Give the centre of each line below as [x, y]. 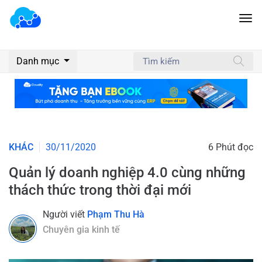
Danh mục [39, 61]
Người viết [65, 214]
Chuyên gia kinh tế [81, 229]
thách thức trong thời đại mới [100, 190]
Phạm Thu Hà [116, 214]
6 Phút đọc [231, 147]
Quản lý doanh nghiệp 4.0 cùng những [127, 172]
